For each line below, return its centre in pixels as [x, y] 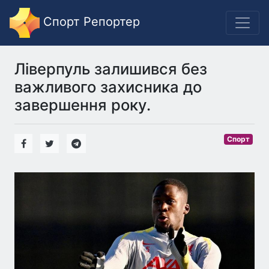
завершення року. [83, 105]
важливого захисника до [108, 87]
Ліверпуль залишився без [111, 69]
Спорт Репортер [90, 22]
